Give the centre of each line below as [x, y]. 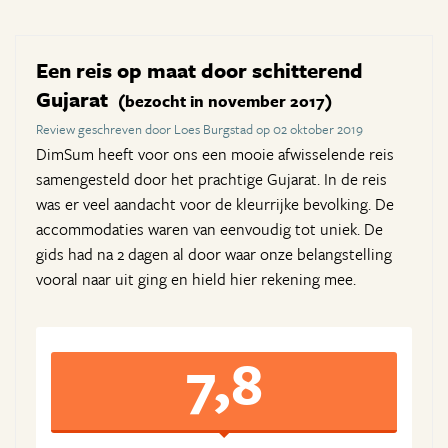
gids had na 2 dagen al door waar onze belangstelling [214, 254]
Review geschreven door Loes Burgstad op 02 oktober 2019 [199, 129]
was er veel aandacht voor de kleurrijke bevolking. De [215, 204]
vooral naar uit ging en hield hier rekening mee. [196, 279]
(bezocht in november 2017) [225, 101]
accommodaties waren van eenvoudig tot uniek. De [209, 229]
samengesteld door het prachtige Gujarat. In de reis [211, 179]
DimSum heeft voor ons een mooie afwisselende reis [215, 154]
